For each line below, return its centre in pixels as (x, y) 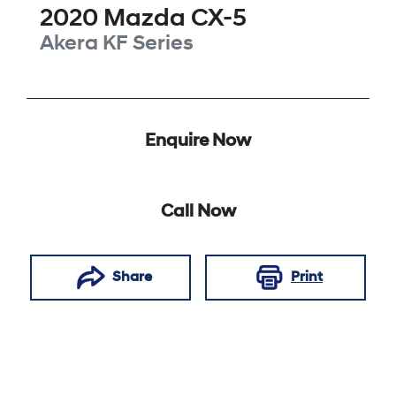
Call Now (198, 213)
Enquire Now (198, 142)
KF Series (148, 45)
